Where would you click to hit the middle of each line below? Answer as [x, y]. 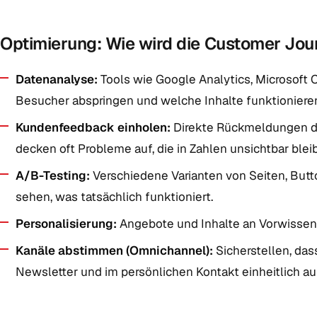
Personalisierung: [66, 224]
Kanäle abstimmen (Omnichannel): [114, 250]
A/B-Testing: [53, 175]
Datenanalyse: [57, 79]
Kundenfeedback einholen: [93, 127]
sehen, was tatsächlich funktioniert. [114, 197]
